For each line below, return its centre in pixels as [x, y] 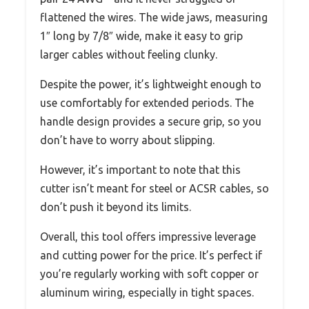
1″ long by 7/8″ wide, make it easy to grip [141, 36]
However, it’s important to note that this [140, 170]
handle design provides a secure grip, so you [151, 122]
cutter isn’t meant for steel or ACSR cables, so [154, 189]
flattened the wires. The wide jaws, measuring [154, 18]
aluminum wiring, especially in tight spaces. [147, 293]
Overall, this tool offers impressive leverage [148, 237]
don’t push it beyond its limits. [116, 207]
